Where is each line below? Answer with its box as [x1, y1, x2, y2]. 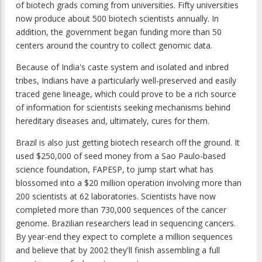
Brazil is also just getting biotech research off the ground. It [16, 137, 240, 149]
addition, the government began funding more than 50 [16, 26, 222, 38]
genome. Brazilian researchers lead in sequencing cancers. [16, 218, 236, 229]
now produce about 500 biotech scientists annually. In [16, 13, 219, 25]
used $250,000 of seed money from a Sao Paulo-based [16, 150, 226, 162]
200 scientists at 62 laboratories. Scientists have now [16, 191, 216, 202]
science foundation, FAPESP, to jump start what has [16, 164, 213, 175]
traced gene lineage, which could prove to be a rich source [16, 88, 236, 100]
